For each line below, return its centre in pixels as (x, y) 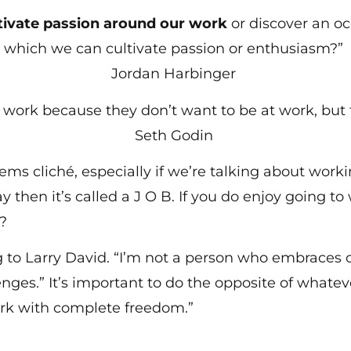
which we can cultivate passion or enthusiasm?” (175, 49)
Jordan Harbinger (175, 74)
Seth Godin (175, 135)
